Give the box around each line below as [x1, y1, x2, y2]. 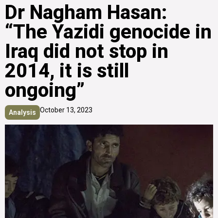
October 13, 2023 [40, 106, 92, 114]
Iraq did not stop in [5, 39, 168, 63]
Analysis [9, 108, 36, 116]
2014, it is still [5, 59, 129, 82]
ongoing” [5, 78, 85, 102]
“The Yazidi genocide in [5, 20, 212, 43]
